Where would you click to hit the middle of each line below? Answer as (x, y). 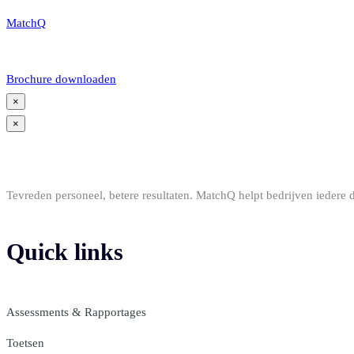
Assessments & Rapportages (76, 312)
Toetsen (25, 343)
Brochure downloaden (61, 79)
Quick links (65, 251)
